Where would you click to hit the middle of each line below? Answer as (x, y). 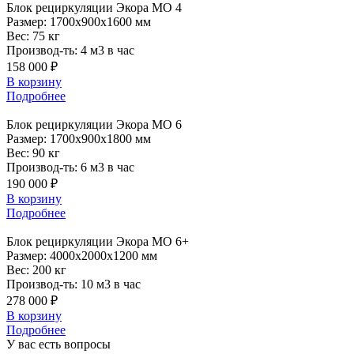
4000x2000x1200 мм (104, 256)
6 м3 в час (107, 168)
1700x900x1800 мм (100, 139)
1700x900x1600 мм (100, 22)
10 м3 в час (111, 284)
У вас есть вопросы (58, 345)
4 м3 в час (107, 51)
